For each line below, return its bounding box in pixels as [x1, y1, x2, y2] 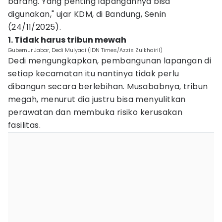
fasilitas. [8, 119, 41, 131]
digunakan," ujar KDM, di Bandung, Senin [8, 8, 166, 20]
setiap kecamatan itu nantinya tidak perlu [8, 68, 179, 79]
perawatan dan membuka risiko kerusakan [8, 107, 183, 118]
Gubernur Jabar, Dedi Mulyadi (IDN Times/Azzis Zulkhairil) [8, 46, 163, 54]
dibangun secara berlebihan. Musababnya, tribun [8, 81, 208, 92]
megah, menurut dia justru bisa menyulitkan [8, 94, 186, 105]
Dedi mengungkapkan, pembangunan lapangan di [8, 55, 212, 66]
